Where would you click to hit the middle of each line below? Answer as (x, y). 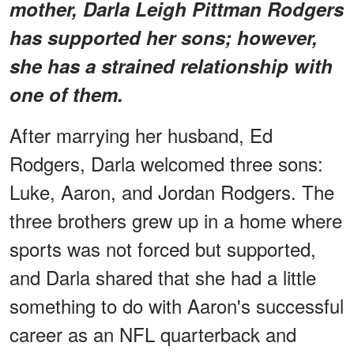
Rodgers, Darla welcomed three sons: (166, 163)
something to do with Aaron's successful (177, 305)
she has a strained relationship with (171, 65)
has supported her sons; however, (164, 37)
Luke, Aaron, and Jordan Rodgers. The (172, 191)
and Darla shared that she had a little (163, 277)
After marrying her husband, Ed (141, 134)
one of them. (66, 94)
